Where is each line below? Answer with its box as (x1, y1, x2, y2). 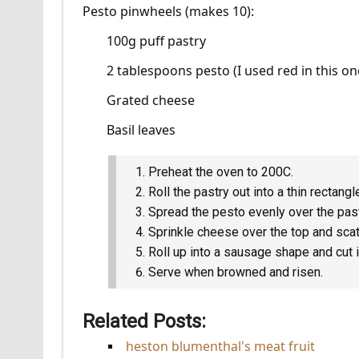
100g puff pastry (106, 31, 206, 50)
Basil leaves (106, 120, 175, 139)
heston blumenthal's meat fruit (125, 337, 315, 355)
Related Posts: (82, 309, 206, 333)
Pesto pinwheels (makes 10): (82, 2, 254, 20)
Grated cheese (106, 91, 195, 109)
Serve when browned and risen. (147, 264, 323, 280)
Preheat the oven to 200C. (147, 163, 293, 179)
